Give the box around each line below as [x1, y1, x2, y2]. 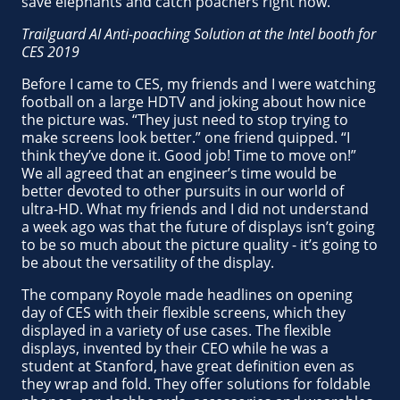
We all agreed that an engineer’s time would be [21, 163, 337, 183]
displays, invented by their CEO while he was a [21, 338, 329, 358]
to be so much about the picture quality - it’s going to [21, 235, 378, 254]
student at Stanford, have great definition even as [21, 356, 354, 376]
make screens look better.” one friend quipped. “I [21, 128, 350, 147]
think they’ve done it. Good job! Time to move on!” [21, 146, 356, 165]
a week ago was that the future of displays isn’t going [21, 217, 375, 237]
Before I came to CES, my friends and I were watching [21, 74, 376, 94]
